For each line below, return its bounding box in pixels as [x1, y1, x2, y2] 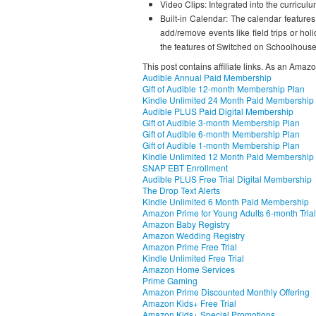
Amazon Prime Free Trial [142, 241, 237, 253]
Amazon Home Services [142, 263, 235, 275]
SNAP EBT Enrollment [142, 162, 228, 174]
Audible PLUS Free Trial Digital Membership [142, 173, 312, 185]
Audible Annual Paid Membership [142, 71, 272, 83]
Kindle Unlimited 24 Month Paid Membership [142, 94, 314, 106]
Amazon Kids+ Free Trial [142, 297, 236, 309]
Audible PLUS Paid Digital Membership [142, 105, 293, 117]
